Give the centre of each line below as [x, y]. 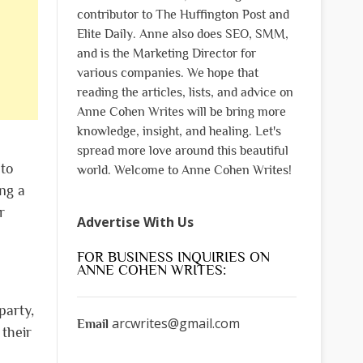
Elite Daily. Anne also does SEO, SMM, [182, 34]
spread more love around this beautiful [182, 150]
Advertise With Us [135, 222]
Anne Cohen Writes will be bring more [181, 111]
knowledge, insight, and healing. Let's [179, 131]
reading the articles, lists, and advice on [185, 92]
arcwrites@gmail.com [175, 323]
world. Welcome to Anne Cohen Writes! [184, 170]
